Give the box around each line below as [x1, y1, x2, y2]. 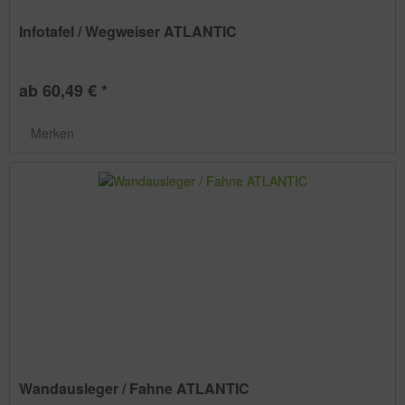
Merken [31, 124, 75, 143]
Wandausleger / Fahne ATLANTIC [19, 377, 250, 399]
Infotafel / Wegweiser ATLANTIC [19, 21, 238, 42]
